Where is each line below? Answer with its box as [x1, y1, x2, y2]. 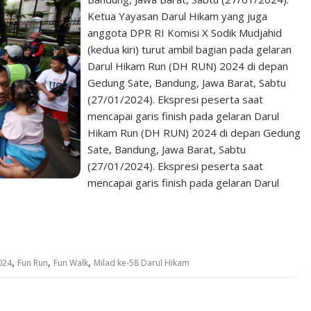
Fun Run [17, 257, 48, 269]
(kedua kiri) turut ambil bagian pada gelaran [87, 42, 292, 56]
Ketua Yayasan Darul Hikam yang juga [87, 9, 268, 23]
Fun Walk [53, 257, 88, 269]
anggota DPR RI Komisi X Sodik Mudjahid [87, 26, 283, 40]
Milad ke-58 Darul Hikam [94, 257, 190, 269]
